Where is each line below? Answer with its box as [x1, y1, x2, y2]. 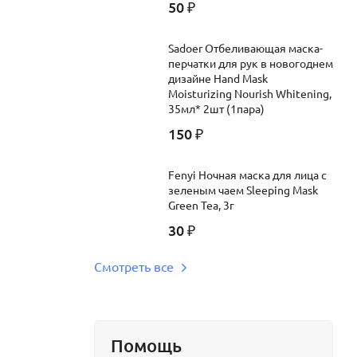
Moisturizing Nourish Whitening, [168, 85, 331, 100]
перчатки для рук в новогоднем [168, 55, 333, 70]
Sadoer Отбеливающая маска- [168, 40, 323, 55]
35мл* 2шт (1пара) [168, 100, 265, 116]
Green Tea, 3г [168, 197, 234, 212]
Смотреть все [94, 257, 174, 274]
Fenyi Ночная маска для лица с [168, 167, 327, 182]
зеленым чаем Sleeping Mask [168, 182, 318, 197]
